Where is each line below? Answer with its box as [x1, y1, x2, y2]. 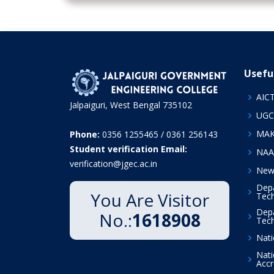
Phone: [70, 128, 100, 140]
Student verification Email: [70, 143, 187, 155]
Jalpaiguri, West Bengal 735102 [70, 98, 192, 111]
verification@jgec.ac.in [70, 157, 157, 169]
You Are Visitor [90, 188, 209, 212]
